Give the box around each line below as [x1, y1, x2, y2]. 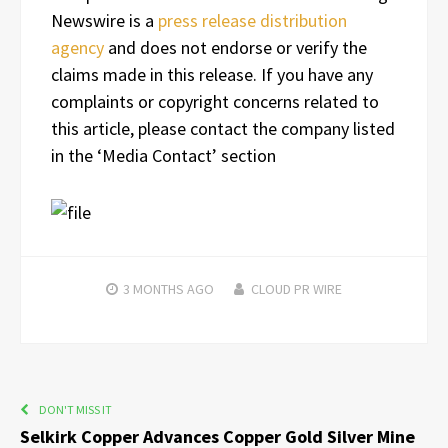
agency [51, 35, 104, 59]
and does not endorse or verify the [104, 35, 367, 59]
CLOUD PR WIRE [251, 279, 342, 298]
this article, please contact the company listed [51, 116, 395, 140]
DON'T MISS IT [39, 401, 112, 417]
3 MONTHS [123, 279, 184, 298]
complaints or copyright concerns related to [51, 89, 379, 113]
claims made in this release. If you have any [51, 62, 373, 86]
